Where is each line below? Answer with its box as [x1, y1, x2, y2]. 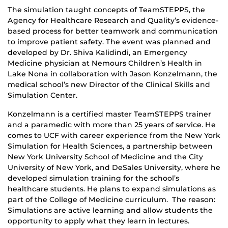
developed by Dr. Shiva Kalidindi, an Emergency [8, 48, 187, 58]
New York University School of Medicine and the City [8, 152, 203, 162]
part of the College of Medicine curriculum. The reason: [8, 195, 215, 205]
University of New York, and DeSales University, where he [8, 163, 220, 173]
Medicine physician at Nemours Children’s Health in [8, 59, 202, 68]
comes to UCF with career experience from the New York [8, 131, 220, 140]
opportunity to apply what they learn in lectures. [8, 216, 189, 226]
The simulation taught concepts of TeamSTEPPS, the [8, 5, 205, 15]
